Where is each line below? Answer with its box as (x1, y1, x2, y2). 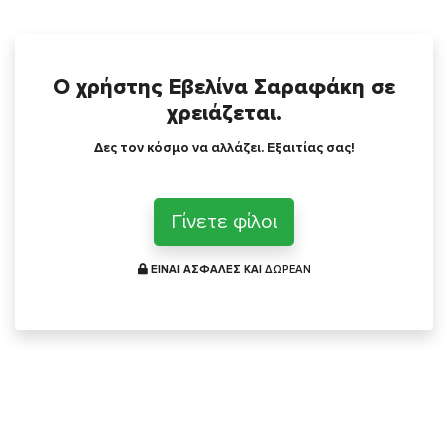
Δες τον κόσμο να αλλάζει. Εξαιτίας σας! (93, 138, 355, 156)
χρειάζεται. (166, 99, 282, 126)
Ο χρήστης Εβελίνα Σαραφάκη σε (53, 73, 395, 100)
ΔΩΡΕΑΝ (264, 262, 311, 276)
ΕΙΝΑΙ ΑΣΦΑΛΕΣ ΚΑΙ (147, 262, 265, 276)
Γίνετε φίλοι (171, 209, 277, 234)
